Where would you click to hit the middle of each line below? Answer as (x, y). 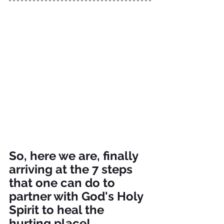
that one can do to (63, 183)
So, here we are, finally (75, 156)
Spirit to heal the (58, 210)
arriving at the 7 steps (72, 169)
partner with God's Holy (77, 196)
